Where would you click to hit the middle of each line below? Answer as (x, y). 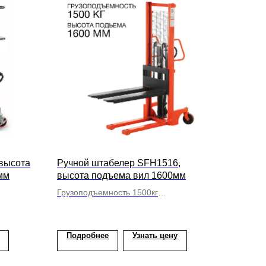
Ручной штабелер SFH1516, (119, 163)
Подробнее (88, 235)
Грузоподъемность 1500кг (107, 192)
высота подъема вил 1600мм (121, 175)
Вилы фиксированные (100, 205)
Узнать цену (155, 235)
